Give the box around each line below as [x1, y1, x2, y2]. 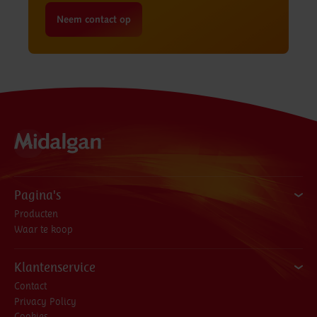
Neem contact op [57, 13, 131, 25]
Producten [14, 207, 58, 220]
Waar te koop [14, 222, 73, 235]
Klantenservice [14, 260, 96, 275]
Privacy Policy [14, 294, 76, 307]
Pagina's [14, 188, 61, 203]
